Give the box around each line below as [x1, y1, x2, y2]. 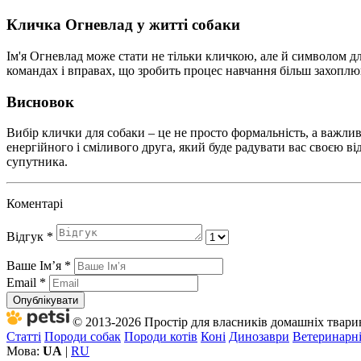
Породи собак [44, 330, 121, 344]
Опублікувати [13, 294, 78, 307]
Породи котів [124, 330, 197, 344]
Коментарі [6, 197, 63, 211]
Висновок [6, 93, 74, 110]
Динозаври [229, 330, 289, 344]
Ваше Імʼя [6, 259, 64, 273]
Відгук [6, 230, 47, 244]
